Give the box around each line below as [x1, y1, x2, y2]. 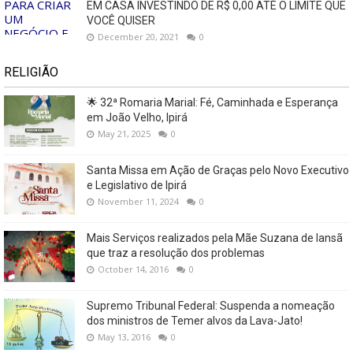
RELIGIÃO [4, 65, 58, 80]
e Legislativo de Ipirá [87, 179, 187, 192]
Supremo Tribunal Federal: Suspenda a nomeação [87, 299, 335, 313]
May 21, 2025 [98, 128, 150, 140]
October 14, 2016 [98, 263, 169, 276]
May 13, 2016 [98, 331, 150, 344]
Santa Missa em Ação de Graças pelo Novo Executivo [87, 164, 349, 177]
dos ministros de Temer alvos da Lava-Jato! [87, 314, 303, 328]
